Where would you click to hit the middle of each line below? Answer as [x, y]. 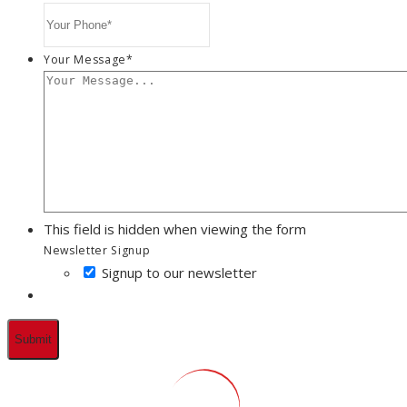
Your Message [85, 59]
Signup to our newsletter [179, 272]
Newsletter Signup [97, 250]
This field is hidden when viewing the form [175, 228]
